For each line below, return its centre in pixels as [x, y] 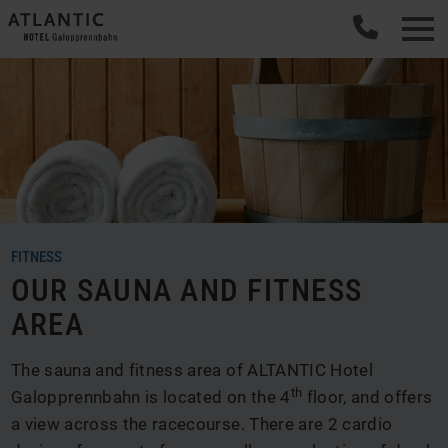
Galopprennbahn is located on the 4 [151, 397]
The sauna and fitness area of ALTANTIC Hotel [192, 370]
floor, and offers [367, 397]
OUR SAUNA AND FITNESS [187, 290]
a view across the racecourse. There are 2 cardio [202, 424]
